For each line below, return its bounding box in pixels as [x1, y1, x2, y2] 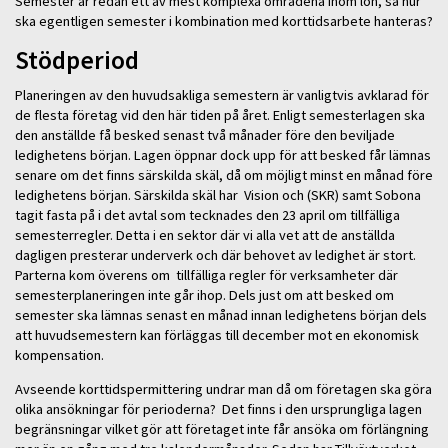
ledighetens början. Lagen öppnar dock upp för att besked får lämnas [15, 146, 431, 165]
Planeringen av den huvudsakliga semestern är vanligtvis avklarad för [15, 86, 429, 105]
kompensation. [15, 346, 104, 365]
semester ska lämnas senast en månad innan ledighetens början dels [15, 306, 427, 325]
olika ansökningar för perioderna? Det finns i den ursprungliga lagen [15, 400, 422, 419]
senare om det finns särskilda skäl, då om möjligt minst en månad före [15, 166, 433, 185]
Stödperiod [15, 43, 139, 76]
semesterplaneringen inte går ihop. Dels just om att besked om [15, 286, 394, 305]
